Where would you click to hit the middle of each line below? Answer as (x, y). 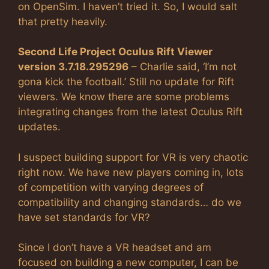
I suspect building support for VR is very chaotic (133, 157)
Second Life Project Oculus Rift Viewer (115, 52)
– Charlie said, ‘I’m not (183, 67)
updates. (39, 127)
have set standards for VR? (84, 217)
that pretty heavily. (63, 21)
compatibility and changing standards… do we (130, 202)
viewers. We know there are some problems (124, 97)
